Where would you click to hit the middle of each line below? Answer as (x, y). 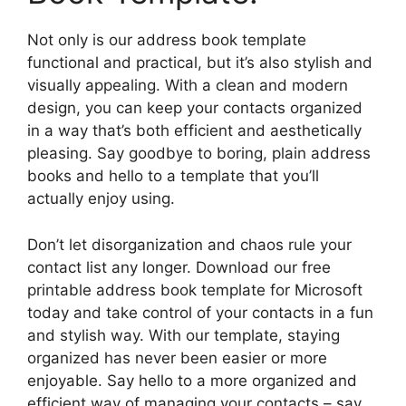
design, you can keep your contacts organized (195, 108)
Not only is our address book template (167, 40)
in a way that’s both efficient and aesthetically (194, 131)
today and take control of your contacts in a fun (200, 312)
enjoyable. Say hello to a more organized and (192, 380)
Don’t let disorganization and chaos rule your (189, 244)
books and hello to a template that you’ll (173, 176)
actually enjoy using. (101, 199)
